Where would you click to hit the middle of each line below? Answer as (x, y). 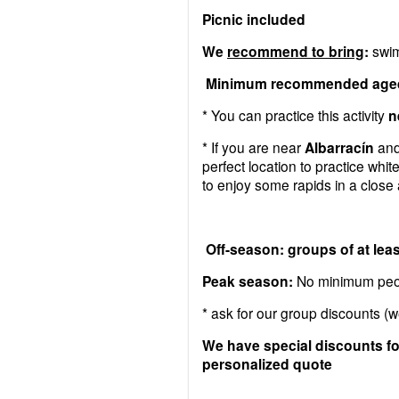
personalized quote (267, 363)
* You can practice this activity (295, 114)
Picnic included (254, 19)
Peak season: (248, 281)
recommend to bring (296, 51)
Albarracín (339, 147)
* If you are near (253, 147)
